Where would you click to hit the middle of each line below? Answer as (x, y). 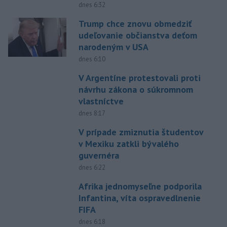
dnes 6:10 (92, 59)
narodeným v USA (113, 47)
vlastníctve (101, 101)
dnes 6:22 (92, 168)
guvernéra (99, 156)
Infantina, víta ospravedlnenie (139, 198)
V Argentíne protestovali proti (139, 78)
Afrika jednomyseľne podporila (140, 186)
